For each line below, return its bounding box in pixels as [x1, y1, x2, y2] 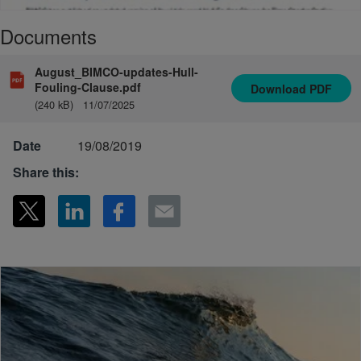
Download [251, 80, 309, 97]
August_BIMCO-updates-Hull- [35, 63, 199, 80]
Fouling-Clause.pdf [35, 78, 142, 95]
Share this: [13, 162, 79, 181]
